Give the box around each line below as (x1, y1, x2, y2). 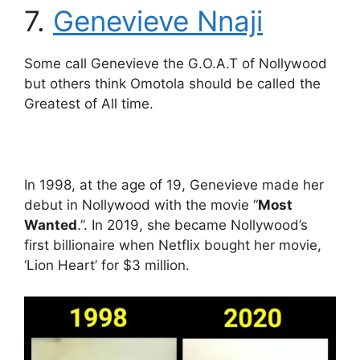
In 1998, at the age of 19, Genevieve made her (24, 177, 324, 194)
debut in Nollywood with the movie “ (24, 197, 258, 214)
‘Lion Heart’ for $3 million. (24, 257, 190, 274)
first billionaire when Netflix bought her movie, (24, 237, 321, 254)
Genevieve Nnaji (53, 4, 263, 39)
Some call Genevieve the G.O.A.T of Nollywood (24, 55, 327, 72)
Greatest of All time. (24, 96, 153, 112)
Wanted (24, 217, 77, 234)
